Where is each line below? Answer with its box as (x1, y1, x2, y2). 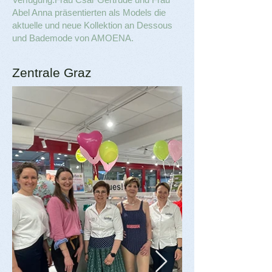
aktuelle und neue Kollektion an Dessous (12, 20, 172, 30)
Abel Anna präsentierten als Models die (12, 7, 166, 18)
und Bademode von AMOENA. (12, 33, 134, 43)
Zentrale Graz (12, 66, 92, 80)
